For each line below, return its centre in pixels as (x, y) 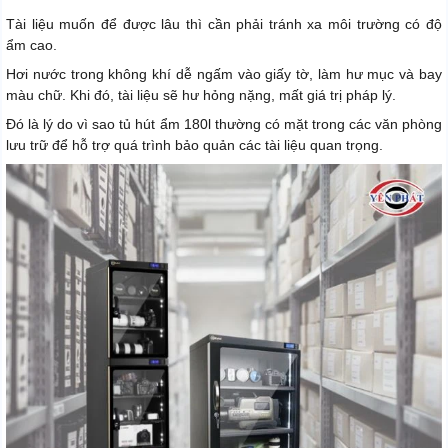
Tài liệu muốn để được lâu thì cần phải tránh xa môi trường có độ (224, 23)
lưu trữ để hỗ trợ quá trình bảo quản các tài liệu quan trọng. (194, 144)
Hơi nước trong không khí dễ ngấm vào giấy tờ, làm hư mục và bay (224, 73)
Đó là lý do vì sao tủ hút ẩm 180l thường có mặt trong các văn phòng (224, 123)
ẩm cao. (31, 44)
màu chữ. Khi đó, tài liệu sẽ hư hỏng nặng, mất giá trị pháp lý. (201, 94)
